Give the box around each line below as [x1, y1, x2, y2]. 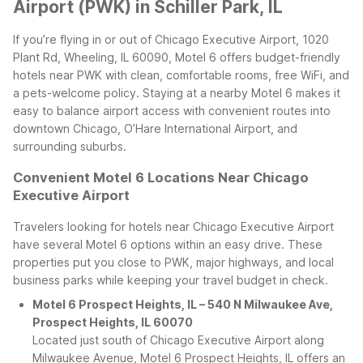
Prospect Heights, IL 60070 [32, 314, 193, 329]
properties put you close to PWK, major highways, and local [13, 254, 334, 269]
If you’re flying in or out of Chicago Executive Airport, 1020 [13, 32, 329, 46]
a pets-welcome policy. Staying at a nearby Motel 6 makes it [13, 85, 340, 100]
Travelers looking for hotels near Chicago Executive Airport [13, 219, 334, 233]
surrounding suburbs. [13, 139, 126, 153]
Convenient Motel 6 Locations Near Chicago [13, 169, 309, 186]
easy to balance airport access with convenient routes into [13, 103, 331, 117]
